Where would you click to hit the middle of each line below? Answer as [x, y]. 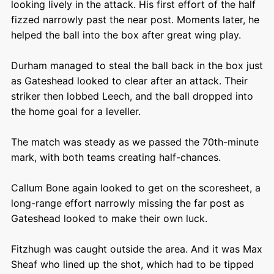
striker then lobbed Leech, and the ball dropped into [132, 96]
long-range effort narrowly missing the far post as [127, 203]
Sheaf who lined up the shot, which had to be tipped [132, 264]
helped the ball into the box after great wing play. [127, 35]
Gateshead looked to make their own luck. [110, 218]
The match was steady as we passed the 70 [112, 142]
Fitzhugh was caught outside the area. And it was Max [136, 249]
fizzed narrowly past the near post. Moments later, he [135, 20]
